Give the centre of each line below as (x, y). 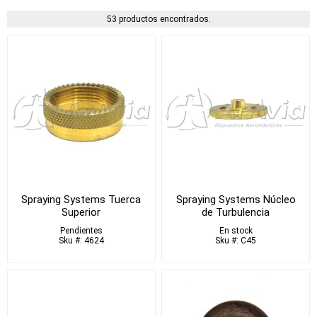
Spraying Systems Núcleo (236, 199)
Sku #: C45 (236, 240)
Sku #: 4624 (81, 240)
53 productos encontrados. (158, 19)
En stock (236, 230)
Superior (81, 212)
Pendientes (81, 230)
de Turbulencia (236, 212)
